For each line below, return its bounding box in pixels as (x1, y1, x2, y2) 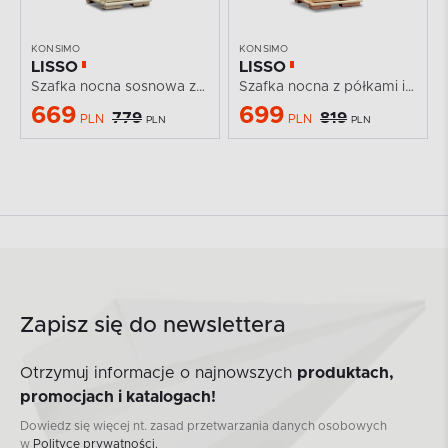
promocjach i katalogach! (20, 388, 216, 405)
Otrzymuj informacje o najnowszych (20, 364, 297, 381)
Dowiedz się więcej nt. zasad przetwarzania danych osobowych (20, 419, 387, 432)
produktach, (297, 364, 394, 381)
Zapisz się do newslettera (20, 314, 286, 337)
